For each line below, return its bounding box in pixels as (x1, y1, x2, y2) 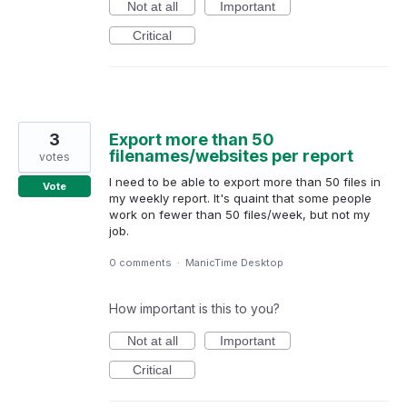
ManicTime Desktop (185, 255, 283, 269)
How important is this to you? (109, 300, 280, 316)
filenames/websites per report (109, 146, 353, 166)
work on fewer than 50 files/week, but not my (109, 207, 370, 223)
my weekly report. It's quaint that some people (109, 191, 372, 206)
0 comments (109, 255, 172, 269)
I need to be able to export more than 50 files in (109, 174, 381, 190)
